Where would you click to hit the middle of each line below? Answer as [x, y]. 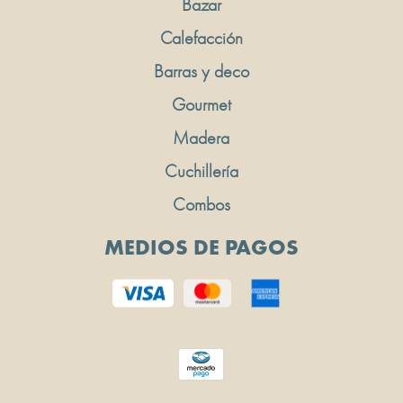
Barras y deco [201, 72]
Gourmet [201, 105]
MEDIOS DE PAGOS [201, 247]
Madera [201, 138]
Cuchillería [201, 171]
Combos [201, 205]
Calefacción [201, 38]
